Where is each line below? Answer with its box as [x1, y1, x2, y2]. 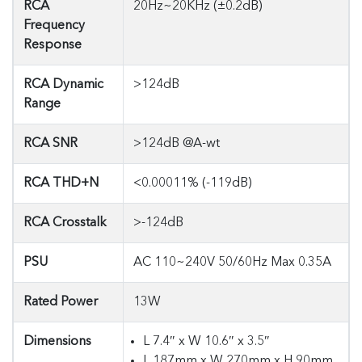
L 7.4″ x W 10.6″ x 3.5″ [143, 335, 270, 348]
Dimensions [23, 335, 91, 348]
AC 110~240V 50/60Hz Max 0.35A [133, 256, 331, 269]
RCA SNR [23, 137, 78, 150]
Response [23, 39, 82, 52]
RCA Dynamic [23, 78, 103, 91]
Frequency [23, 19, 85, 32]
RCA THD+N [23, 177, 99, 190]
